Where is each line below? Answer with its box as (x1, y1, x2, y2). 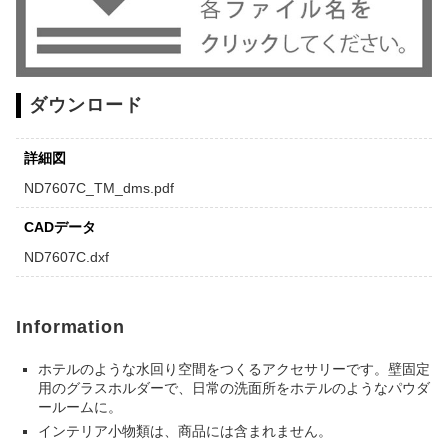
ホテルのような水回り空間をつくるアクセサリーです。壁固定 (38, 361, 430, 378)
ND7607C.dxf (24, 249, 109, 266)
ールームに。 (38, 399, 122, 416)
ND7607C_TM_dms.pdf (24, 180, 174, 197)
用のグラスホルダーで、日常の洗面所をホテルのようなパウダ (38, 380, 430, 397)
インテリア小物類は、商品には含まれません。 (38, 423, 332, 440)
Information (16, 317, 125, 338)
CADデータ (24, 219, 96, 236)
